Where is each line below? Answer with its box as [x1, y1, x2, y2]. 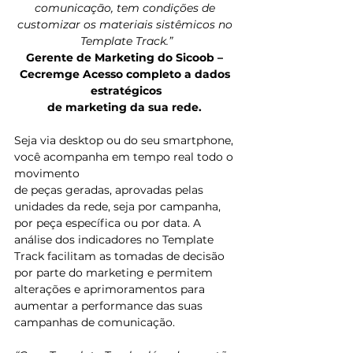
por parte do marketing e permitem [14, 266, 216, 281]
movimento [14, 166, 80, 181]
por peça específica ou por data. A [14, 216, 204, 231]
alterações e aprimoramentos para [14, 282, 208, 297]
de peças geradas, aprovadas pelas [14, 183, 206, 198]
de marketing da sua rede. [47, 100, 202, 115]
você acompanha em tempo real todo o [14, 150, 236, 165]
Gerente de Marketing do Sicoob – [26, 50, 226, 65]
